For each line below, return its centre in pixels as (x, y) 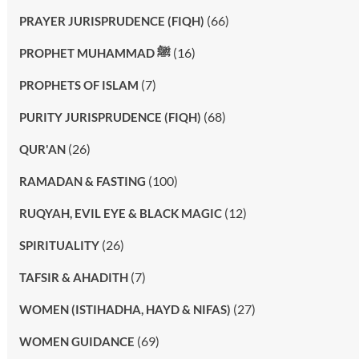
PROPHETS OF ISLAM (79, 85)
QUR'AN (42, 149)
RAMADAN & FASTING (82, 181)
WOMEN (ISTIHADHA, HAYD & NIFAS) (125, 309)
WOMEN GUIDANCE (77, 341)
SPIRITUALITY (59, 245)
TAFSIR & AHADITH (73, 277)
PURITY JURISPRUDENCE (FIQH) (110, 117)
